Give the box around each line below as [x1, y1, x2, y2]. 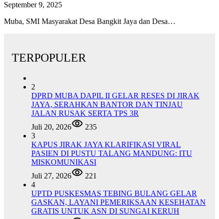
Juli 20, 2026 [31, 123, 71, 131]
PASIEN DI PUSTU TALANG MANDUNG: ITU [31, 149, 192, 158]
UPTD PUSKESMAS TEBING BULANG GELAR [31, 189, 197, 198]
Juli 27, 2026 [31, 172, 71, 180]
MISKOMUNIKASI [31, 158, 96, 167]
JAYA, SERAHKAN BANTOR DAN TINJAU [31, 100, 183, 109]
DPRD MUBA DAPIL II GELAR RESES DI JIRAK [31, 91, 199, 100]
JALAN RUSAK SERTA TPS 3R [31, 109, 139, 118]
